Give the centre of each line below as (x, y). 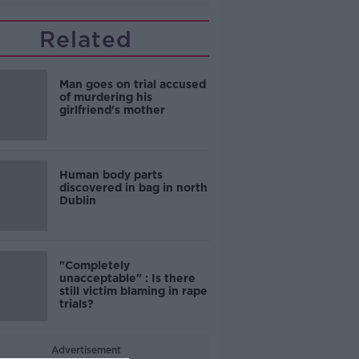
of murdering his (105, 97)
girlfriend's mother (112, 110)
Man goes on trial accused (132, 84)
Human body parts (111, 175)
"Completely (94, 265)
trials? (76, 304)
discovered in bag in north (133, 188)
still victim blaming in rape (133, 291)
